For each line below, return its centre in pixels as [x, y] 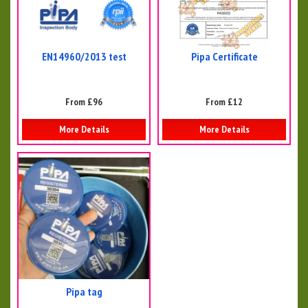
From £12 [224, 101]
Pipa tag [84, 291]
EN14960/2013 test [84, 56]
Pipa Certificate [224, 56]
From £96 [84, 101]
